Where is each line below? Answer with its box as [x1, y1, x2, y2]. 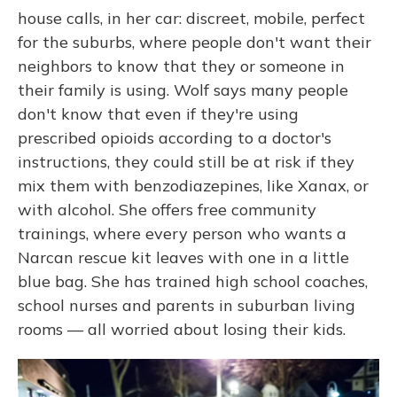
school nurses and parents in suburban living [18, 295, 355, 315]
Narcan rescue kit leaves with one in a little [18, 247, 349, 268]
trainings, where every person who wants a [18, 223, 346, 244]
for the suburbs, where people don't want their [18, 32, 371, 52]
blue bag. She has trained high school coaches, [18, 271, 368, 292]
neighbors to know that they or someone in [18, 56, 345, 76]
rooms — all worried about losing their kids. [18, 319, 346, 339]
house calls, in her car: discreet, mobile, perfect [18, 8, 365, 28]
